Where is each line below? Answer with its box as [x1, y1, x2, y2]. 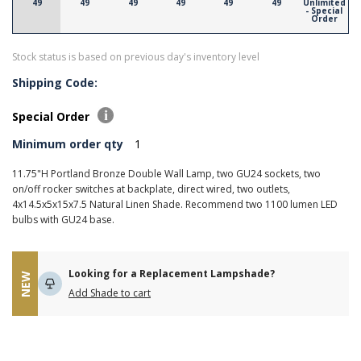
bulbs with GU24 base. [12, 213, 114, 226]
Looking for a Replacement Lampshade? [68, 267, 275, 280]
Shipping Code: [12, 75, 98, 90]
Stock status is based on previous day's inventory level [12, 50, 259, 64]
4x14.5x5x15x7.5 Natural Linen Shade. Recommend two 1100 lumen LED [12, 197, 338, 211]
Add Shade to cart [68, 286, 151, 300]
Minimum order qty [12, 136, 123, 151]
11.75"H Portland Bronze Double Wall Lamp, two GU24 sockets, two [12, 167, 321, 180]
